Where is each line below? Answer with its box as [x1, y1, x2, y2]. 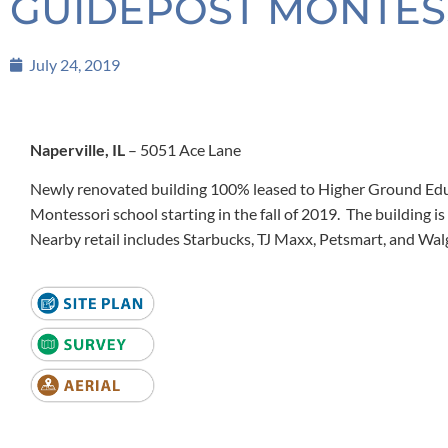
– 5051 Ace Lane [125, 140, 241, 159]
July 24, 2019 [29, 55, 120, 74]
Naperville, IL [30, 140, 125, 159]
